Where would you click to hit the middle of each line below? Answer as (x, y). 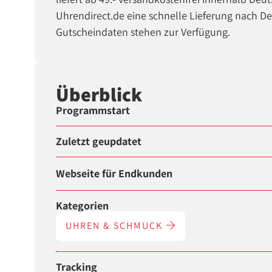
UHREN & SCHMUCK (116, 226)
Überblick (99, 94)
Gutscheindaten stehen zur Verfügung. (143, 32)
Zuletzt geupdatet (99, 141)
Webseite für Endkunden (114, 174)
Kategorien (83, 206)
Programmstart (93, 110)
